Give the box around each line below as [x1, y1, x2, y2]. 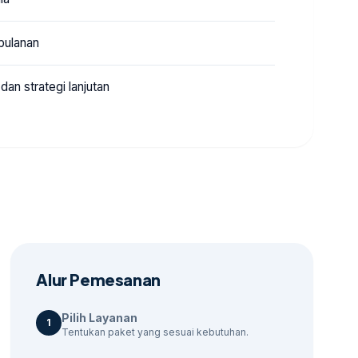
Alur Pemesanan [36, 269, 161, 290]
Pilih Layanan [62, 311, 138, 325]
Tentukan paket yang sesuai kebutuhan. [62, 326, 249, 339]
